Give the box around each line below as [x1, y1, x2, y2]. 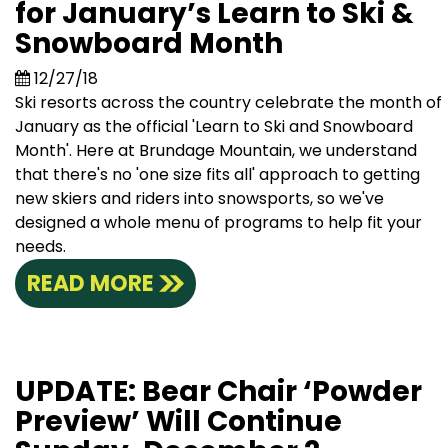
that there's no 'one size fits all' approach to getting [15, 163, 420, 187]
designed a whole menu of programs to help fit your [15, 211, 422, 235]
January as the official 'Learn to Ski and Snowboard [15, 115, 413, 139]
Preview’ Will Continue [15, 402, 342, 442]
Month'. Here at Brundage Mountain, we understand [15, 139, 417, 163]
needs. [15, 235, 66, 259]
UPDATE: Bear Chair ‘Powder [15, 372, 422, 412]
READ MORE [27, 268, 154, 300]
